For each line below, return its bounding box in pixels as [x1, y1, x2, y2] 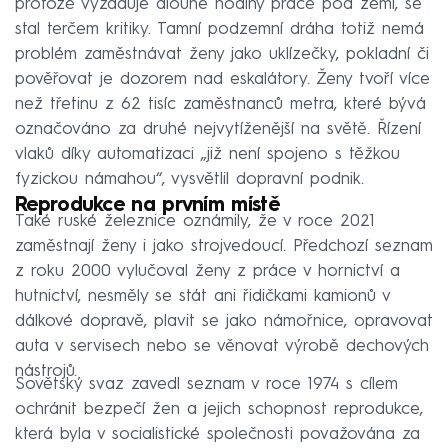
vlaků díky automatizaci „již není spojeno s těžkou [15, 145, 400, 163]
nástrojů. [15, 362, 77, 380]
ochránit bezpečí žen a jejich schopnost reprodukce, [15, 400, 423, 418]
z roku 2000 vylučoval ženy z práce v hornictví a [15, 262, 400, 280]
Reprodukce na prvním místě [15, 195, 279, 216]
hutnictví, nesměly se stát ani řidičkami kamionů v [15, 287, 390, 305]
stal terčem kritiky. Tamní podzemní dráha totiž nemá [15, 20, 424, 38]
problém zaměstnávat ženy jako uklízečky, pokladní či [15, 45, 429, 63]
